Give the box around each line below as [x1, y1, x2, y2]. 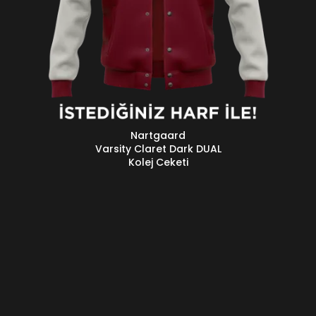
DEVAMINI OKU [23, 130, 91, 142]
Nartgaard [130, 128, 186, 142]
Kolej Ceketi [128, 155, 188, 169]
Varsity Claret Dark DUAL [95, 142, 221, 156]
